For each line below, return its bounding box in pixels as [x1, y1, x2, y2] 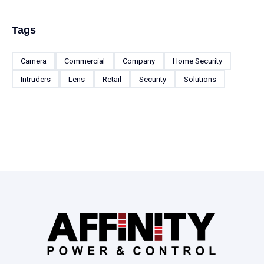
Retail [103, 75, 121, 84]
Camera [21, 57, 47, 66]
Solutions [184, 75, 216, 84]
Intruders [21, 75, 51, 84]
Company [123, 57, 155, 66]
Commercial [64, 57, 105, 66]
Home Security [173, 57, 222, 66]
